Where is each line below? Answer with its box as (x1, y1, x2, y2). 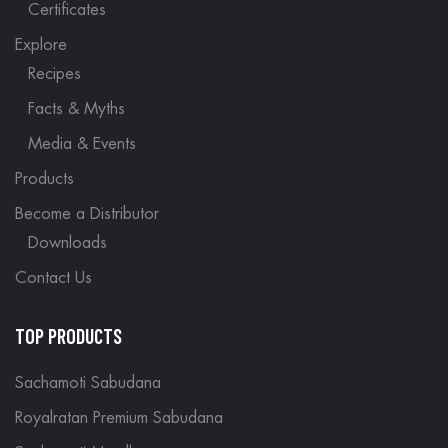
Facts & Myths (27, 100, 125, 117)
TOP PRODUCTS (15, 323, 122, 348)
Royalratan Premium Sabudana (15, 409, 223, 426)
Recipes (27, 65, 81, 82)
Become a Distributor (15, 205, 159, 222)
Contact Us (15, 269, 92, 286)
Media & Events (27, 135, 136, 152)
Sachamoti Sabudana (15, 374, 161, 391)
